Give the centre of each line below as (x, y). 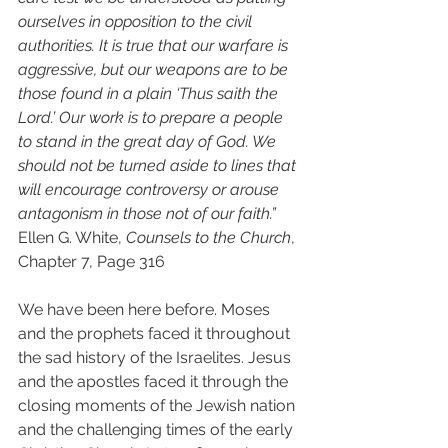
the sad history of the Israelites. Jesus (156, 357)
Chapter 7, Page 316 (93, 261)
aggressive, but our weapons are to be (155, 69)
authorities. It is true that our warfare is (155, 45)
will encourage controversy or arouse (150, 189)
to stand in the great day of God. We (149, 141)
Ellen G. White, (72, 237)
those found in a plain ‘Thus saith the (150, 93)
